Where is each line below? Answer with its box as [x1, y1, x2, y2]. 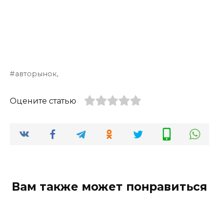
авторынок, [15, 69, 59, 78]
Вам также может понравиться [12, 180, 207, 194]
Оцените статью [10, 96, 76, 106]
